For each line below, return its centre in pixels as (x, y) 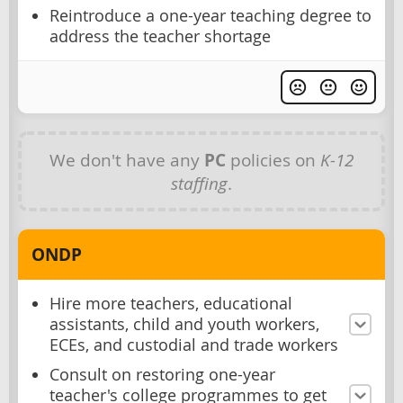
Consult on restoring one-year (162, 374)
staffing (199, 183)
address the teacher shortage (160, 36)
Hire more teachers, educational (171, 303)
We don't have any (127, 159)
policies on (273, 159)
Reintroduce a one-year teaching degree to (210, 15)
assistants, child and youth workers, (184, 324)
